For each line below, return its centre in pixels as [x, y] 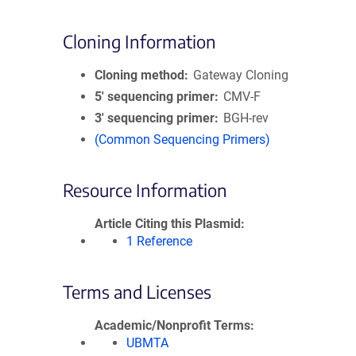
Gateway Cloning [241, 75]
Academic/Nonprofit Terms [172, 325]
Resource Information [145, 190]
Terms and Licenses [137, 292]
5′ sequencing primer [155, 97]
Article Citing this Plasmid [168, 224]
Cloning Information [139, 41]
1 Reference [159, 241]
